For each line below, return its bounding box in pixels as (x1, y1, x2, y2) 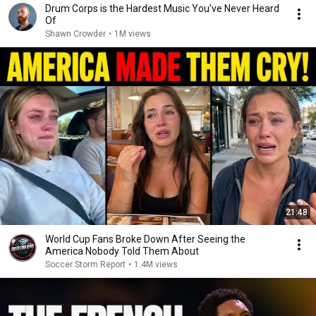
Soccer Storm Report (45, 260, 126, 269)
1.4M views (134, 260, 178, 269)
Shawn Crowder (45, 29, 106, 39)
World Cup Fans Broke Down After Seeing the (45, 233, 245, 245)
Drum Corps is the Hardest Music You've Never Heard (45, 3, 279, 14)
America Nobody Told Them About (45, 245, 199, 257)
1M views (114, 29, 151, 39)
